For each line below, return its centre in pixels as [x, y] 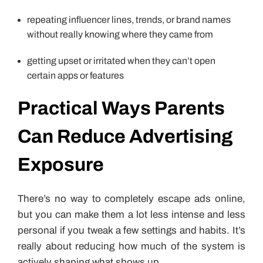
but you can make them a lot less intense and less [131, 215]
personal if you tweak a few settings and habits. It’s [131, 231]
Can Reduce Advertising [125, 137]
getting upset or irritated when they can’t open [121, 61]
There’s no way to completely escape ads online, [131, 199]
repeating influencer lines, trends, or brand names [129, 20]
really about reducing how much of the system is [131, 247]
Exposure [61, 165]
